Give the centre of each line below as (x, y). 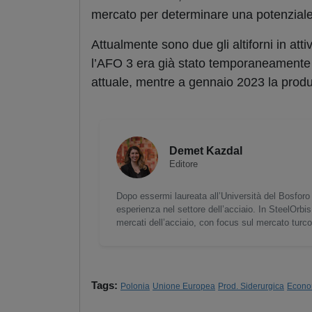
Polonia (135, 287)
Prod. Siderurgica (251, 287)
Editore (184, 164)
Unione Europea (184, 287)
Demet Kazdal (206, 151)
